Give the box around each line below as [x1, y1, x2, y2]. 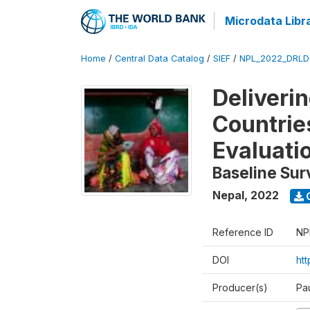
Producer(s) [212, 282, 268, 293]
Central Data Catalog [115, 53, 204, 64]
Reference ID [212, 226, 273, 238]
